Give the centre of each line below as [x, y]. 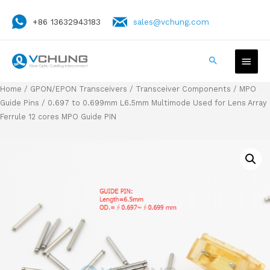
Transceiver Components [183, 89]
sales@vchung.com [171, 21]
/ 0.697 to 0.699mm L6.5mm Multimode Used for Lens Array [153, 102]
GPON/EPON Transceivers [79, 89]
